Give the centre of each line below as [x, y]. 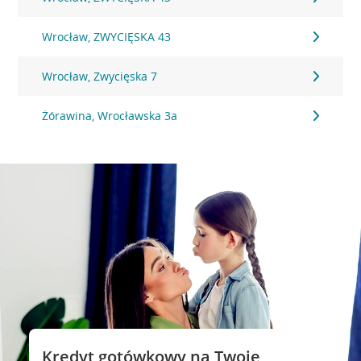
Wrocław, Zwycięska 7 [100, 76]
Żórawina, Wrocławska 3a [110, 116]
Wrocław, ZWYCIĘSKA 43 [107, 37]
